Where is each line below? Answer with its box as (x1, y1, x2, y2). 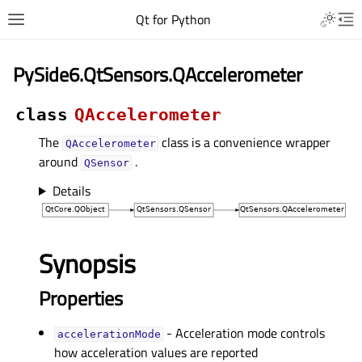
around (39, 152, 81, 171)
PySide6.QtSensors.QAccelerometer (13, 60, 302, 89)
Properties (39, 284, 123, 314)
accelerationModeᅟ (57, 328, 161, 341)
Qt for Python (135, 10, 211, 29)
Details (52, 181, 90, 200)
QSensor (83, 157, 129, 169)
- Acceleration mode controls (163, 323, 326, 343)
